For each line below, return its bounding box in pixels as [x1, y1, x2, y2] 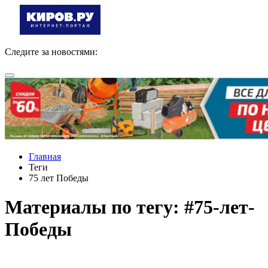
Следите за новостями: [5, 47, 98, 57]
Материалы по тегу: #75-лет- [5, 196, 255, 218]
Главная [29, 151, 61, 162]
